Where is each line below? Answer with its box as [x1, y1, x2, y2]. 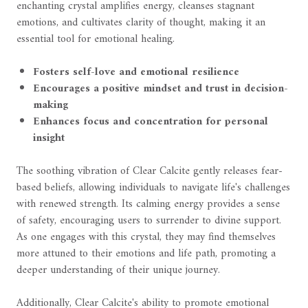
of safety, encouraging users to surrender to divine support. [16, 210, 281, 230]
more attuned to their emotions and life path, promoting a [16, 243, 276, 263]
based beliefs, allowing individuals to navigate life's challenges [16, 177, 290, 197]
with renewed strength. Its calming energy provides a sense [16, 194, 280, 214]
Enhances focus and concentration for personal [33, 111, 268, 131]
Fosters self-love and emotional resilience [33, 62, 239, 82]
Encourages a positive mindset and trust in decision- [33, 78, 288, 98]
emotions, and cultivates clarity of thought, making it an [16, 12, 265, 32]
